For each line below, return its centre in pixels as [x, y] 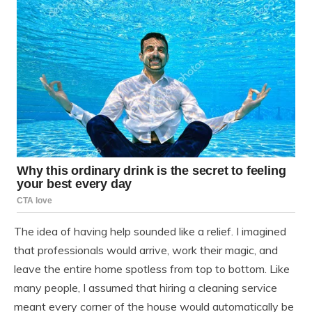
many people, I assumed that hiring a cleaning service [146, 288]
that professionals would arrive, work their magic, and [146, 250]
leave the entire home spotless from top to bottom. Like [152, 269]
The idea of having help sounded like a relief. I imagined [150, 232]
